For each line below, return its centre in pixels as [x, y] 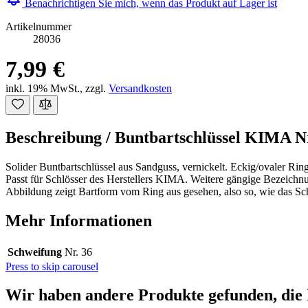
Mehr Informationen [79, 220]
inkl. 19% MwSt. [43, 88]
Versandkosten [140, 88]
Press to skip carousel [52, 266]
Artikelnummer [38, 26]
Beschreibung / [60, 137]
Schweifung [35, 252]
